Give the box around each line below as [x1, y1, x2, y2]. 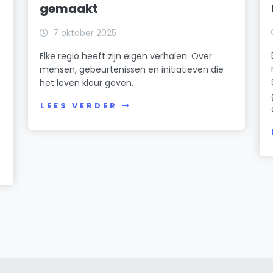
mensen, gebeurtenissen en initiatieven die [40, 63, 224, 76]
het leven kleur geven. [40, 76, 134, 89]
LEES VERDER [40, 101, 118, 112]
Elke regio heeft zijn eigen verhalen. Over [40, 49, 213, 62]
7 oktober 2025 [53, 26, 117, 39]
